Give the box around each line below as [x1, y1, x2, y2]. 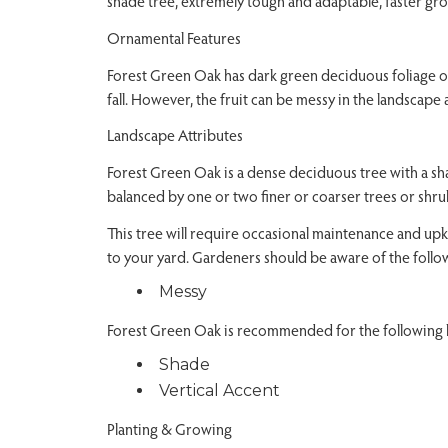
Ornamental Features [107, 26, 241, 48]
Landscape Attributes [107, 124, 243, 146]
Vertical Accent [159, 380, 280, 400]
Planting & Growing [107, 417, 232, 439]
